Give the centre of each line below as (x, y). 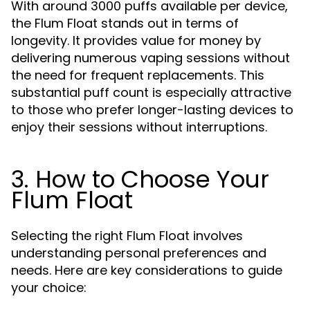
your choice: (49, 288)
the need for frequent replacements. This (138, 75)
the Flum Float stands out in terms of (125, 23)
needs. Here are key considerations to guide (147, 270)
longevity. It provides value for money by (136, 40)
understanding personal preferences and (139, 253)
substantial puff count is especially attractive (151, 92)
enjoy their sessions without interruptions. (139, 127)
